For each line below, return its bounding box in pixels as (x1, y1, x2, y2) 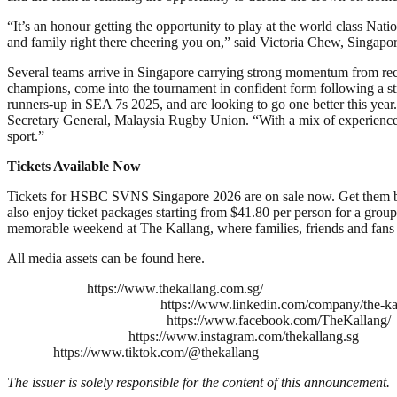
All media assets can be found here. (7, 250, 205, 266)
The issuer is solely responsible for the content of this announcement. (7, 374, 390, 390)
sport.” (7, 128, 44, 144)
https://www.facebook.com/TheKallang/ (167, 312, 391, 328)
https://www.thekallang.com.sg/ (87, 280, 263, 296)
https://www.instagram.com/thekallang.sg (128, 328, 359, 344)
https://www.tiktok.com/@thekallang (53, 344, 259, 360)
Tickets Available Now (7, 158, 141, 174)
